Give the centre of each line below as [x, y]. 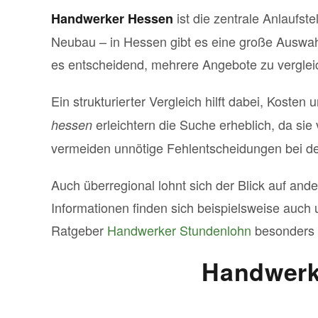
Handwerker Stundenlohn [179, 230]
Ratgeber [79, 230]
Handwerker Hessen [112, 18]
